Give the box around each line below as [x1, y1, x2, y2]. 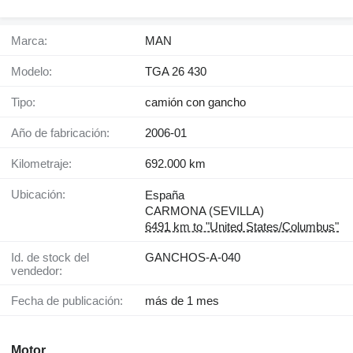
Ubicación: [20, 188, 65, 202]
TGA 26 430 [145, 65, 206, 79]
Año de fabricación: [19, 126, 110, 140]
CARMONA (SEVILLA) [145, 204, 264, 218]
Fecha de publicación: [18, 294, 123, 308]
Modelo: [21, 65, 52, 79]
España [145, 188, 184, 203]
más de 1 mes [145, 294, 219, 308]
